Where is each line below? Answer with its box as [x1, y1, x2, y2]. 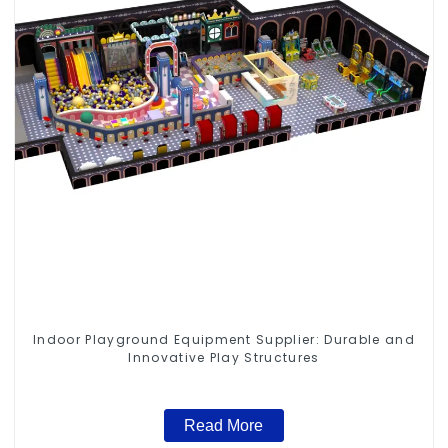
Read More [184, 417, 264, 435]
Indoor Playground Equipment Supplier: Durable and [33, 330, 415, 348]
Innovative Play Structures [128, 348, 320, 366]
